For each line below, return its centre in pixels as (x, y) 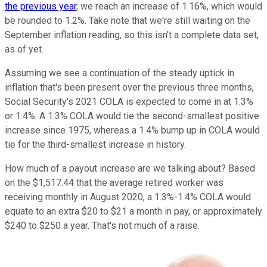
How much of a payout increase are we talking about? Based (130, 169)
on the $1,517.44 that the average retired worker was (114, 183)
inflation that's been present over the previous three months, (129, 88)
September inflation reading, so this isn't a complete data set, (132, 35)
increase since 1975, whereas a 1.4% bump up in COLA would (132, 131)
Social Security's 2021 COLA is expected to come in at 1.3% (129, 102)
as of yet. (25, 49)
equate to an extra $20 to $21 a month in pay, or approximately (133, 212)
